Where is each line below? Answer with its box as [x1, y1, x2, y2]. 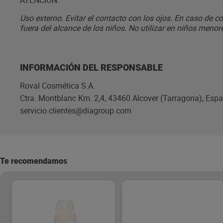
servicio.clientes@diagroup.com [20, 105, 131, 116]
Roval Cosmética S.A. [20, 80, 95, 91]
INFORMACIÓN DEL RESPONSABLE [20, 62, 163, 73]
